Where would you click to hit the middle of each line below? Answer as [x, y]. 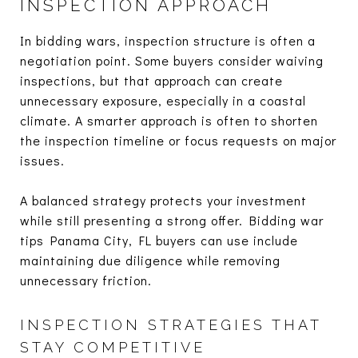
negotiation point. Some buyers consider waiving [172, 60]
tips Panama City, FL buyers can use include [159, 240]
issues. [42, 160]
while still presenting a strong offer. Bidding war [172, 220]
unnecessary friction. [86, 280]
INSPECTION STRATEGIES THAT [171, 324]
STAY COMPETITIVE [113, 347]
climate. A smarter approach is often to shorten [169, 120]
